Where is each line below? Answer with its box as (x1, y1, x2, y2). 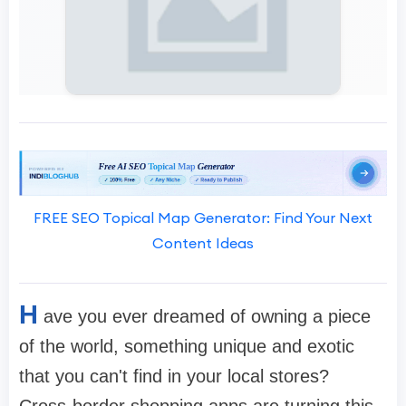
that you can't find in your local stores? (19, 366, 329, 387)
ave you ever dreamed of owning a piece (43, 306, 371, 327)
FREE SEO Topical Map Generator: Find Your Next (34, 208, 372, 227)
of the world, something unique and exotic (19, 336, 354, 357)
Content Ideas (152, 234, 254, 253)
